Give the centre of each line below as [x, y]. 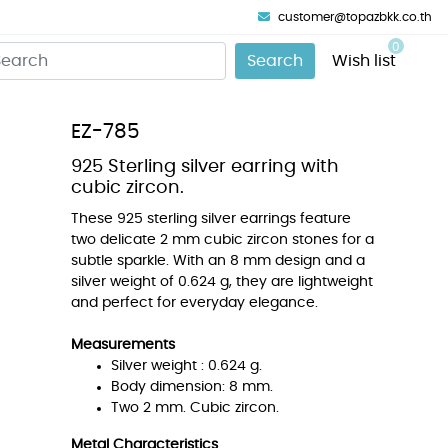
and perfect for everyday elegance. [194, 303]
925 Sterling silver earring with [205, 167]
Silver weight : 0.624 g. [186, 366]
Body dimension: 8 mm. [192, 387]
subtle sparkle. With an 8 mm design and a [218, 261]
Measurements [123, 345]
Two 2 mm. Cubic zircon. [195, 408]
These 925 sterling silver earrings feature [211, 219]
